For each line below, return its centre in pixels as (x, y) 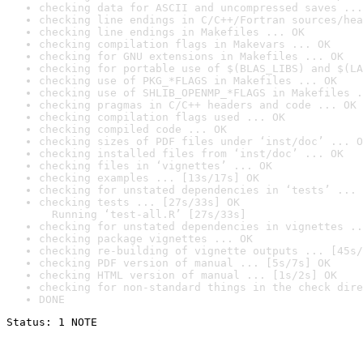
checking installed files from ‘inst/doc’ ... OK (191, 154)
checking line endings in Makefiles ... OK (172, 32)
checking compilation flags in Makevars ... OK (185, 44)
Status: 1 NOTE (52, 322)
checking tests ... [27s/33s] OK (139, 202)
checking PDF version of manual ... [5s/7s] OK (185, 263)
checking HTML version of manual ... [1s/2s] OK (188, 275)
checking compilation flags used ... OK (162, 117)
